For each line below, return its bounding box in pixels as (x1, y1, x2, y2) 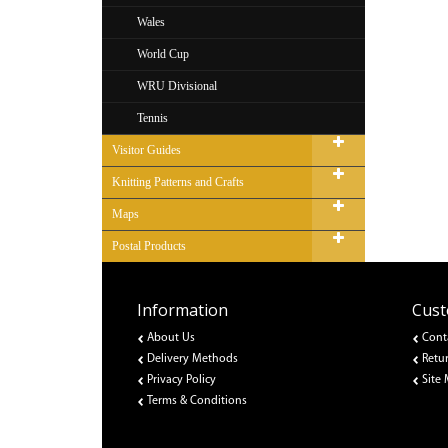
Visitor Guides (112, 143, 181, 157)
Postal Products (112, 239, 186, 253)
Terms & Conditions (147, 395, 247, 407)
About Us (147, 332, 195, 344)
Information (137, 299, 228, 321)
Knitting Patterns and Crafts (112, 175, 244, 189)
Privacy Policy (147, 374, 216, 386)
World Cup (137, 47, 189, 61)
